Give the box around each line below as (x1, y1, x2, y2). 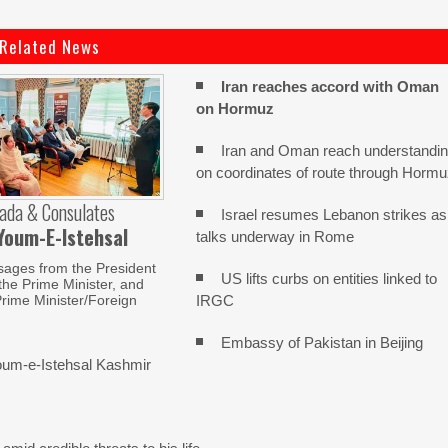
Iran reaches (221, 78, 308, 95)
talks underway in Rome (196, 228, 355, 245)
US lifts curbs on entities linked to (221, 270, 438, 287)
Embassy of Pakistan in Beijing (221, 334, 424, 351)
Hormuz (218, 100, 275, 117)
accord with (311, 78, 394, 95)
